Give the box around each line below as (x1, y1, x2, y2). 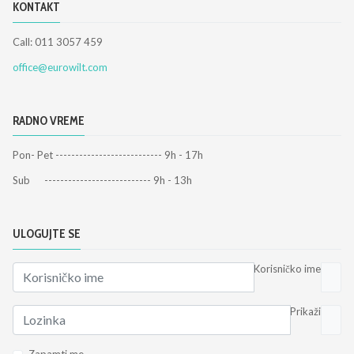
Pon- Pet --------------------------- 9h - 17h (13, 149, 203, 162)
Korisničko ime (254, 262, 321, 275)
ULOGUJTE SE (13, 227, 81, 242)
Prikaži (290, 304, 321, 318)
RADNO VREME (13, 113, 85, 128)
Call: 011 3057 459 (13, 35, 103, 48)
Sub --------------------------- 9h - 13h (13, 174, 192, 187)
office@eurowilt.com (13, 60, 107, 73)
